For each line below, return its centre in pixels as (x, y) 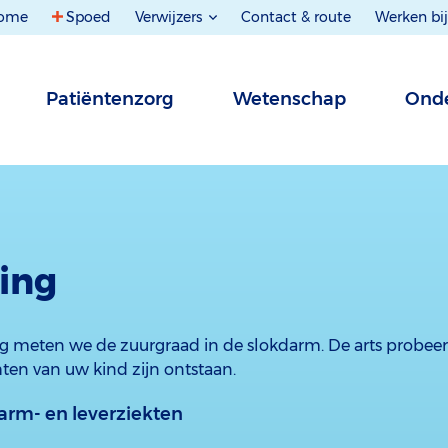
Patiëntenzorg (110, 99)
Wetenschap (289, 99)
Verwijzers (170, 17)
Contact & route (296, 17)
